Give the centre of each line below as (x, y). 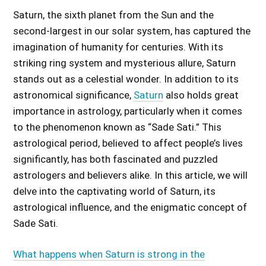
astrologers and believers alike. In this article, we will (131, 175)
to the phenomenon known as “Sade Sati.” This (118, 127)
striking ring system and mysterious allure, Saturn (125, 63)
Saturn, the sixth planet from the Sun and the (114, 15)
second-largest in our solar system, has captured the (132, 31)
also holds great (201, 95)
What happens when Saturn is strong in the (109, 254)
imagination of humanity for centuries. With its (118, 47)
